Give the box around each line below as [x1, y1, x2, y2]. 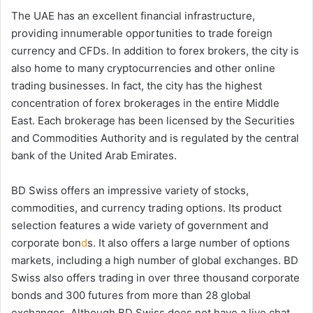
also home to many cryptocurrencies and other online [11, 61, 275, 75]
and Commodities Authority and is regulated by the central [11, 131, 299, 145]
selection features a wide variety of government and [11, 218, 268, 232]
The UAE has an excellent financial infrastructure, [11, 8, 255, 22]
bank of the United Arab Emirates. [11, 148, 177, 162]
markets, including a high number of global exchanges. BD [11, 253, 298, 267]
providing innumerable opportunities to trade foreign [11, 26, 272, 40]
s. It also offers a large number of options [87, 235, 290, 249]
